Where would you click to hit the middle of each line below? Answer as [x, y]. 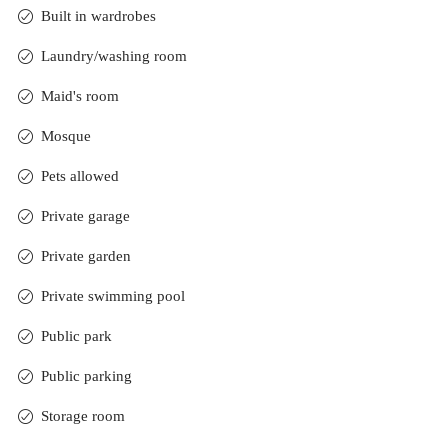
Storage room [82, 416]
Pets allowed [79, 176]
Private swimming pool [112, 296]
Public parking [86, 376]
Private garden [85, 256]
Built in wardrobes [98, 16]
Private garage [85, 216]
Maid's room [79, 96]
